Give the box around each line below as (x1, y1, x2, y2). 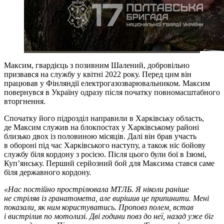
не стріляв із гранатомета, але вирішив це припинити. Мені (4, 193, 209, 202)
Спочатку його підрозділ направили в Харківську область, (4, 113, 204, 122)
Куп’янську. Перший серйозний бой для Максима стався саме (4, 158, 214, 167)
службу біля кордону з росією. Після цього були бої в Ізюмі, (4, 149, 206, 158)
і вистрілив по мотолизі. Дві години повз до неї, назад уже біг (4, 211, 213, 220)
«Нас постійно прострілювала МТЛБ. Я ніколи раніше (4, 184, 189, 193)
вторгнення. (4, 96, 45, 105)
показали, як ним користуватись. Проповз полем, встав (4, 202, 193, 211)
